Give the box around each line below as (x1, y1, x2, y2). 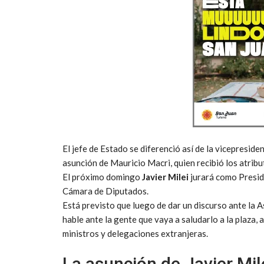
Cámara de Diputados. (62, 186, 148, 197)
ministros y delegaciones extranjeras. (62, 228, 208, 239)
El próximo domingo (62, 171, 140, 183)
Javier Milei (140, 171, 190, 183)
